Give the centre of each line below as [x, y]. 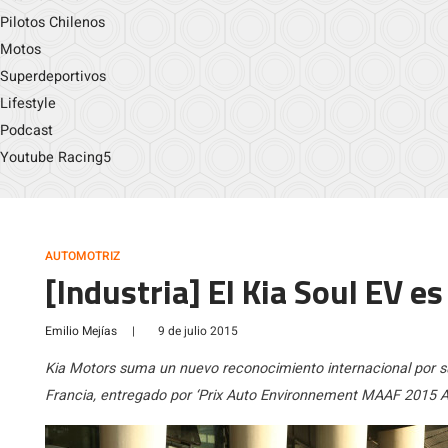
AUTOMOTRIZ [82, 256]
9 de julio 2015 [198, 331]
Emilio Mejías [81, 331]
